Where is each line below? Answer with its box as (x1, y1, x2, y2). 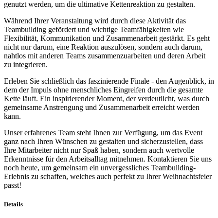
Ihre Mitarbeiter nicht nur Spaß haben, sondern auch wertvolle (4, 145, 194, 154)
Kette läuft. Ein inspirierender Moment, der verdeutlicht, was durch (4, 94, 209, 103)
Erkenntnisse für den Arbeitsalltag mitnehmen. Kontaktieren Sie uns (4, 154, 212, 163)
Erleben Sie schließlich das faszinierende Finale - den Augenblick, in (4, 76, 214, 85)
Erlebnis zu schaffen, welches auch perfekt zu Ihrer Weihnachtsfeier (4, 172, 212, 181)
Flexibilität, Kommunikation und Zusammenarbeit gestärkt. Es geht (4, 34, 210, 42)
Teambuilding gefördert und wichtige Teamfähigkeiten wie (4, 25, 184, 34)
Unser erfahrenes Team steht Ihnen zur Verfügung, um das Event (4, 128, 202, 137)
